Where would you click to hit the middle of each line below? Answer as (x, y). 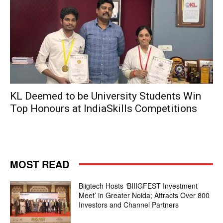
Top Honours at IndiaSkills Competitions (104, 109)
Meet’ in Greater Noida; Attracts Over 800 (144, 195)
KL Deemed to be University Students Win (106, 96)
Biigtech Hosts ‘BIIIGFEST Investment (138, 186)
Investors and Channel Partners (129, 205)
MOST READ (40, 164)
